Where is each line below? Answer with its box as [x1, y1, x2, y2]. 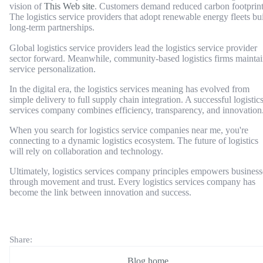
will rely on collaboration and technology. [9, 146, 163, 156]
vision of [9, 1, 44, 12]
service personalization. [9, 63, 96, 74]
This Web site [44, 1, 95, 12]
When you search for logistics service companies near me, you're [9, 124, 248, 135]
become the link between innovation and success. [9, 187, 191, 197]
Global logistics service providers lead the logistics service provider [9, 42, 257, 53]
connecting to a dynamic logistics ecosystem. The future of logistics [9, 135, 258, 146]
